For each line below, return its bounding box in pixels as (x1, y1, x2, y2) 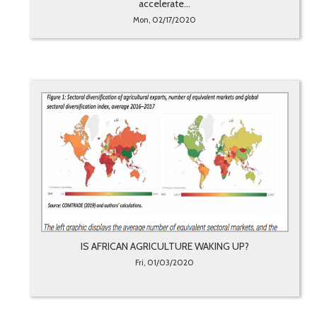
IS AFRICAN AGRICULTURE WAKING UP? (80, 240, 249, 253)
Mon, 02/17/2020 (133, 15, 197, 25)
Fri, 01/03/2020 (135, 258, 195, 268)
